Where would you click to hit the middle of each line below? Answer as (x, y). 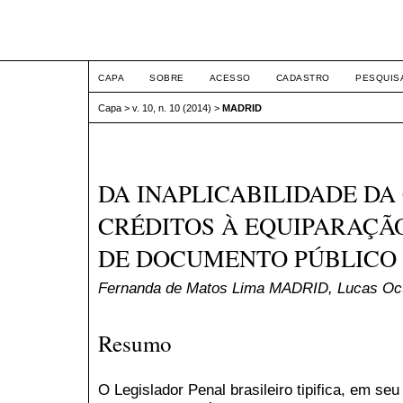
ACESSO (230, 78)
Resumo (135, 343)
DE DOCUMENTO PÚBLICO (247, 259)
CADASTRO (303, 78)
